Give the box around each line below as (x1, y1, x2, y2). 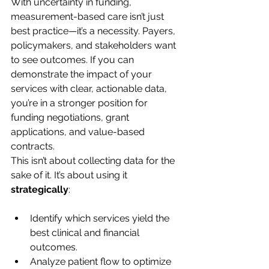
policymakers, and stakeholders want (11, 40, 178, 51)
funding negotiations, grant (11, 112, 131, 123)
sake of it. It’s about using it (11, 169, 130, 181)
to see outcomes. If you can (11, 54, 136, 65)
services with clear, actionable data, (11, 83, 169, 94)
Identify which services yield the (30, 213, 172, 224)
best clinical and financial (30, 227, 142, 238)
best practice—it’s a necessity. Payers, (11, 25, 178, 37)
